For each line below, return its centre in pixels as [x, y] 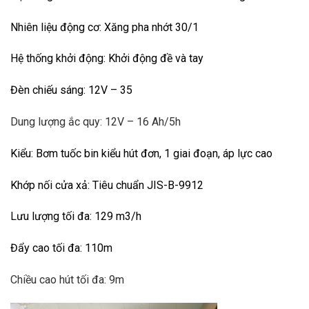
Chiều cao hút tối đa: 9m [67, 279]
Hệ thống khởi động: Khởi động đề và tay [107, 59]
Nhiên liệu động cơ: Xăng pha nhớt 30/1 [104, 27]
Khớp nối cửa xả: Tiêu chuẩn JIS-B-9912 [107, 185]
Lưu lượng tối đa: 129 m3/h [76, 217]
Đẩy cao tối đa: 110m [61, 248]
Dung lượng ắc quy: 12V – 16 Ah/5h [96, 121]
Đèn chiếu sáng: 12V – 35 [71, 90]
